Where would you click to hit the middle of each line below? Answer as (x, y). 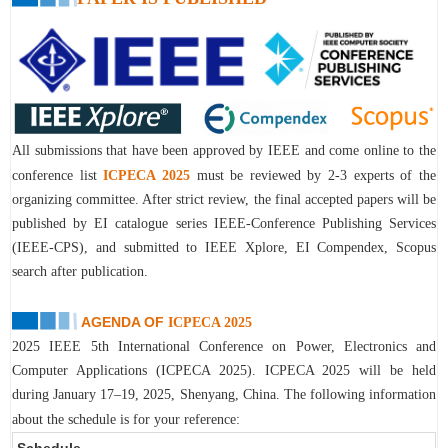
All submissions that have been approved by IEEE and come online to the (224, 150)
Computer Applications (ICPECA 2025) (132, 370)
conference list (58, 175)
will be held (393, 370)
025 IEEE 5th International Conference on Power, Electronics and (227, 346)
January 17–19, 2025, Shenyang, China (164, 394)
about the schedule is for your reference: (126, 419)
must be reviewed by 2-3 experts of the (313, 175)
